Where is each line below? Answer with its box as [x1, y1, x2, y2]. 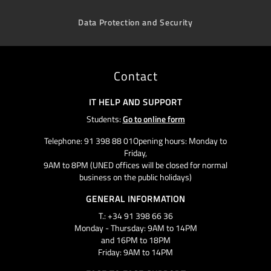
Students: [86, 112, 123, 125]
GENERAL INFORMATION [86, 192, 185, 205]
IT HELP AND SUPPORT [89, 95, 182, 108]
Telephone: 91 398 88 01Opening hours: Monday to [44, 134, 227, 147]
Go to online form [122, 112, 185, 125]
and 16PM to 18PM [100, 233, 171, 246]
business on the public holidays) [79, 170, 192, 183]
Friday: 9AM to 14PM [98, 245, 173, 258]
